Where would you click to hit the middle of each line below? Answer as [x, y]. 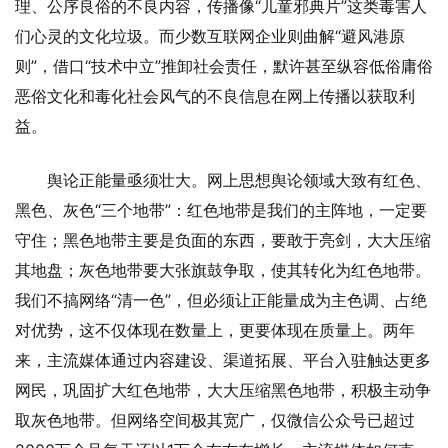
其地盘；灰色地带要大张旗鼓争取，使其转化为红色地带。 [223, 269]
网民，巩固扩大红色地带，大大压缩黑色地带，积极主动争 [223, 389]
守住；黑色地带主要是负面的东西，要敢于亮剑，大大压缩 [223, 239]
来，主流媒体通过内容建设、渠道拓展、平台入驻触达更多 [223, 359]
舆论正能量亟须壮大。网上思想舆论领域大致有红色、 [239, 179]
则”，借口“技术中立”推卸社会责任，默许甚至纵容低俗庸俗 [224, 65]
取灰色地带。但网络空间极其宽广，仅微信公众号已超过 [215, 419]
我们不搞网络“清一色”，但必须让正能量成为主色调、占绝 [221, 299]
